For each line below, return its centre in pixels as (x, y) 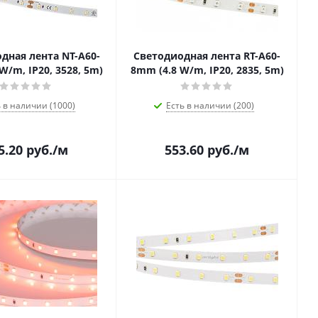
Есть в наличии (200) (210, 105)
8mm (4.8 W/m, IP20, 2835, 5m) (207, 70)
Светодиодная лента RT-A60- (207, 56)
